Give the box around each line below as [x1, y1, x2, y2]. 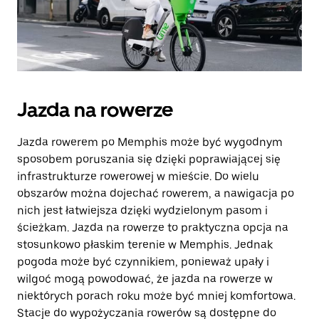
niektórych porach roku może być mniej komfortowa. [17, 289, 296, 303]
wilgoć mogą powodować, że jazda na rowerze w [17, 272, 273, 286]
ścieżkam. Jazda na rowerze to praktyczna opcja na [17, 221, 288, 234]
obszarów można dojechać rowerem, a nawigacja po [17, 187, 294, 200]
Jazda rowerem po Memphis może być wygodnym [17, 135, 283, 149]
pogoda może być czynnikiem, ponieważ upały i [17, 255, 269, 268]
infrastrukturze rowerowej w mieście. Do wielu [17, 169, 259, 183]
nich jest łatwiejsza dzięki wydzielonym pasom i [17, 204, 268, 217]
